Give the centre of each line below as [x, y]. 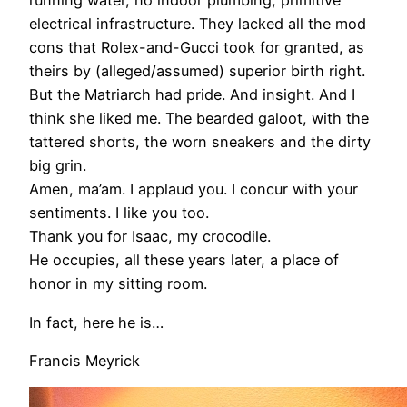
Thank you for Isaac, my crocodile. [150, 237]
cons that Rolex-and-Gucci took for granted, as [197, 48]
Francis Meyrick [84, 361]
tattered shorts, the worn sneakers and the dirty [200, 142]
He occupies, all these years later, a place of [184, 260]
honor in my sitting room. [118, 284]
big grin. [58, 166]
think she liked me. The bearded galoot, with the [199, 119]
